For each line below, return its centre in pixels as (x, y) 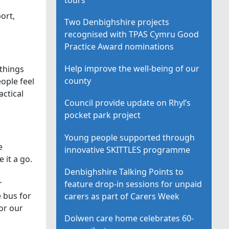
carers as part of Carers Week (122, 196)
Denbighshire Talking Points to (124, 171)
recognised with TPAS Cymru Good (132, 34)
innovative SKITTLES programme (128, 150)
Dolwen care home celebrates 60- (129, 218)
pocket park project (103, 115)
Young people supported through (130, 137)
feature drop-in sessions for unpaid (133, 184)
